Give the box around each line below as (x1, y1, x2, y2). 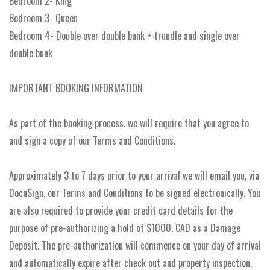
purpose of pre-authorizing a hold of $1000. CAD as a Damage (9, 221, 240, 235)
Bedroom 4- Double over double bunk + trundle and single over (9, 28, 240, 43)
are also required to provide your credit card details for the (9, 203, 233, 218)
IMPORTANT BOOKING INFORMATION (9, 81, 143, 95)
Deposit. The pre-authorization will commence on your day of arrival (9, 238, 261, 253)
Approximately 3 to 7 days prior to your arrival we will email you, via (9, 168, 259, 183)
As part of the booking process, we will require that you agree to (9, 116, 249, 130)
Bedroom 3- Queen (9, 11, 78, 25)
